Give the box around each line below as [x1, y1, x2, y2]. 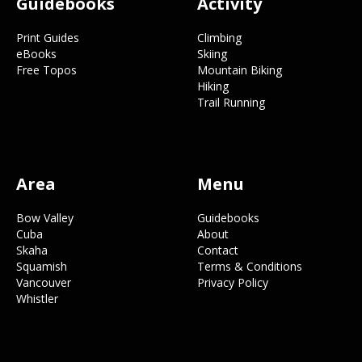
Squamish [16, 259, 67, 274]
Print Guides [16, 30, 79, 45]
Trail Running [197, 95, 265, 110]
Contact [197, 242, 238, 258]
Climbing [197, 30, 242, 45]
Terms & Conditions [197, 259, 302, 274]
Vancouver [16, 275, 71, 290]
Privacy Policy [197, 275, 268, 290]
